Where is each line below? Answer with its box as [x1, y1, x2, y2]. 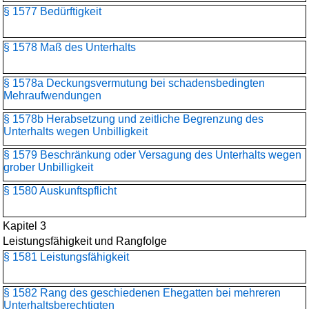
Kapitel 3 [3, 220, 46, 232]
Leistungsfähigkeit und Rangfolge [3, 235, 167, 247]
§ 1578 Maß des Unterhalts [3, 41, 136, 53]
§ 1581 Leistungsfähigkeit [3, 251, 129, 263]
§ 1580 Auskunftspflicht [3, 185, 117, 197]
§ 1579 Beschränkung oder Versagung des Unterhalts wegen [3, 149, 301, 161]
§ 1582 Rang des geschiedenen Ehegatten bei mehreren [3, 287, 281, 299]
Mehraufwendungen [3, 90, 101, 101]
